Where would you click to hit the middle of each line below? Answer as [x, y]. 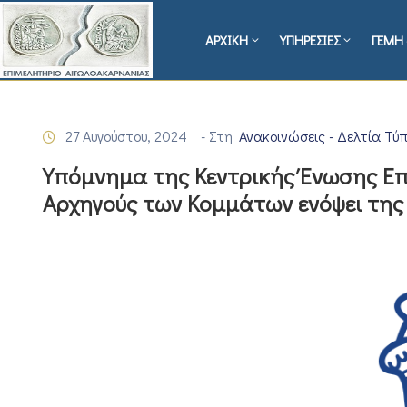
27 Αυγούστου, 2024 [126, 136]
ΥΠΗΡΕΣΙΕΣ [310, 40]
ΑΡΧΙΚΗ [227, 40]
